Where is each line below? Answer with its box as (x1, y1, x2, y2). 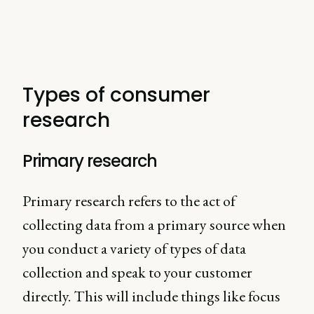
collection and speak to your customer (22, 262, 252, 282)
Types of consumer (22, 81, 211, 109)
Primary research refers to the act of (22, 191, 235, 211)
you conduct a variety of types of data (22, 238, 246, 259)
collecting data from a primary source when (22, 214, 286, 235)
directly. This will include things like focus (22, 286, 280, 306)
